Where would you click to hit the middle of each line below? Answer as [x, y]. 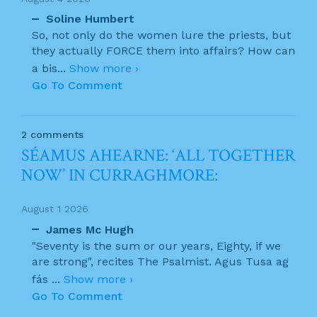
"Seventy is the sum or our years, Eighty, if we [156, 246]
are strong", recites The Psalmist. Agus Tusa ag [160, 261]
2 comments [52, 134]
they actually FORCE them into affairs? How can [163, 51]
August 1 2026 [55, 209]
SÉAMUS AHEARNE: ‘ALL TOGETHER [158, 155]
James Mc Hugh [90, 229]
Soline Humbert [90, 19]
